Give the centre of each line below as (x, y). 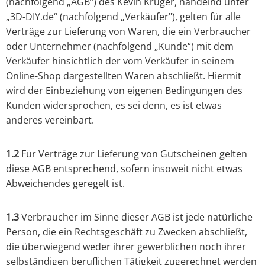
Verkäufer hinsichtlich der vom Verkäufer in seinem (120, 61)
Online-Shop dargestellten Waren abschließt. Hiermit (124, 76)
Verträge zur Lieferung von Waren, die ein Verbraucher (128, 32)
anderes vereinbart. (50, 120)
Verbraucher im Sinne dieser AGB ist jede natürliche (136, 217)
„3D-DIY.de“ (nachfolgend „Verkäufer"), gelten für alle (123, 17)
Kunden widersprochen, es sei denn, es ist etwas (114, 106)
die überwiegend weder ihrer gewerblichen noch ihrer (126, 247)
